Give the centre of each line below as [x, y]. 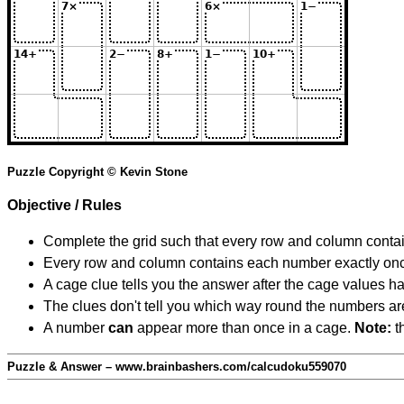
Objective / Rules [64, 206]
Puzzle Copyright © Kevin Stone [97, 172]
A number [76, 328]
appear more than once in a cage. [244, 328]
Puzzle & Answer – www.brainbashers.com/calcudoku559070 [177, 367]
